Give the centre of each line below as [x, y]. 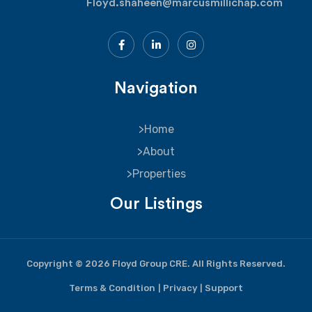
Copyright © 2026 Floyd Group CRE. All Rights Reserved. [156, 264]
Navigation [156, 89]
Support [224, 288]
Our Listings [156, 204]
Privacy [180, 288]
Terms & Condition [112, 288]
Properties [159, 174]
